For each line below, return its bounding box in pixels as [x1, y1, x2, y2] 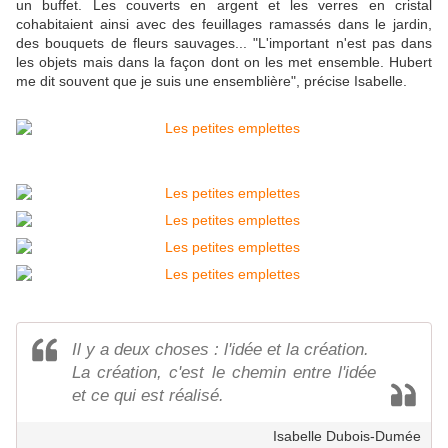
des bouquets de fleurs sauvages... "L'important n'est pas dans [16, 34, 432, 51]
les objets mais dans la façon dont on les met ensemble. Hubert [16, 53, 432, 70]
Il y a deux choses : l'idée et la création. [72, 339, 369, 359]
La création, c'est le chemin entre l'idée [72, 362, 376, 382]
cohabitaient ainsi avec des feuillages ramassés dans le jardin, [16, 15, 432, 32]
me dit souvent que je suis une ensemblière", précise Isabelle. [16, 72, 407, 89]
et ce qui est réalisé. [72, 385, 224, 405]
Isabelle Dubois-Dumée [273, 427, 421, 444]
